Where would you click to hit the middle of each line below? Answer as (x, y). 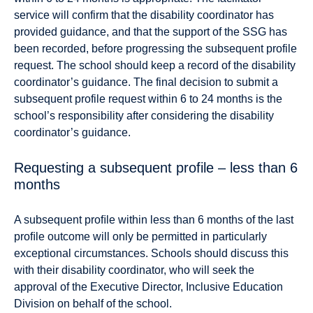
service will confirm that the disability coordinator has (144, 15)
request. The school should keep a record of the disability (155, 65)
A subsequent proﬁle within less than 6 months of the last (154, 219)
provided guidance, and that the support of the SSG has (151, 31)
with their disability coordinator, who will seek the (134, 270)
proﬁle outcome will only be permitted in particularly (140, 236)
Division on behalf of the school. (93, 303)
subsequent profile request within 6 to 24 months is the (148, 99)
